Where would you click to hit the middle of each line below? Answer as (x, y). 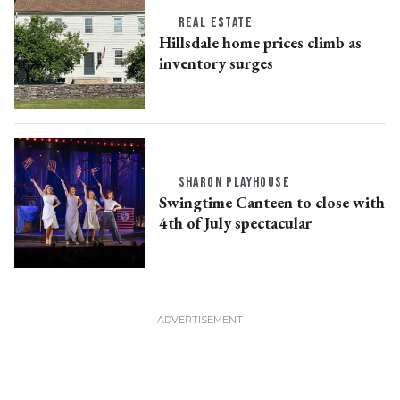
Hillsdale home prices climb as (260, 42)
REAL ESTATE (215, 22)
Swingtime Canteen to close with (271, 202)
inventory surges (216, 62)
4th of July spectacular (235, 222)
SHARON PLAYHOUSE (234, 182)
